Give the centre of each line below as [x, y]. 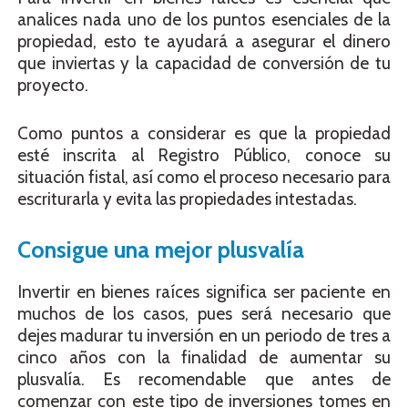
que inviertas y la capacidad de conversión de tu [204, 64]
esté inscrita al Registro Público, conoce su [204, 155]
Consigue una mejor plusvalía [161, 250]
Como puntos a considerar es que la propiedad [204, 133]
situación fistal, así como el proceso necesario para [204, 177]
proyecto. [53, 86]
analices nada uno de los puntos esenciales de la [204, 20]
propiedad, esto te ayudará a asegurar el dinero [204, 42]
